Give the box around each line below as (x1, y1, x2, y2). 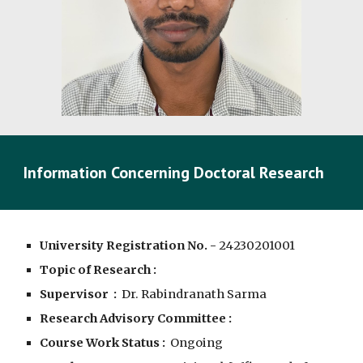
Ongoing (165, 335, 224, 350)
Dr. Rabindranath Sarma (122, 287, 267, 301)
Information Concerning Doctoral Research (23, 162, 325, 183)
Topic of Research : (40, 263, 157, 277)
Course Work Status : (40, 335, 166, 350)
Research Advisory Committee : (40, 311, 233, 326)
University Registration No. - (40, 238, 217, 253)
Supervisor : (40, 287, 122, 301)
